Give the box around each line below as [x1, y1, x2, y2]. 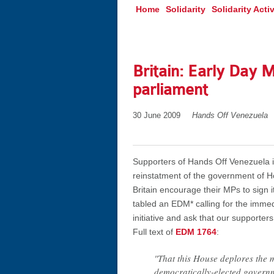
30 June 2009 [133, 111, 180, 120]
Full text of [133, 227, 176, 237]
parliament [133, 81, 208, 98]
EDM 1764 [176, 227, 217, 237]
